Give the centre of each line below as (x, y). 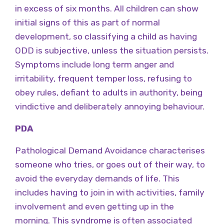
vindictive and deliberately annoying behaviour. (110, 106)
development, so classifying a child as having (106, 36)
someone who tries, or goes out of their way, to (110, 164)
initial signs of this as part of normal (87, 22)
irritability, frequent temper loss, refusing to (103, 78)
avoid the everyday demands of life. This (97, 178)
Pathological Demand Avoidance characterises (110, 150)
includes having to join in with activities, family (110, 192)
